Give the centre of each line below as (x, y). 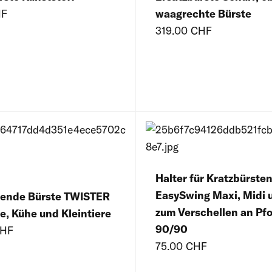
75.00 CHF (181, 246)
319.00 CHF (184, 31)
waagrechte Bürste (203, 14)
